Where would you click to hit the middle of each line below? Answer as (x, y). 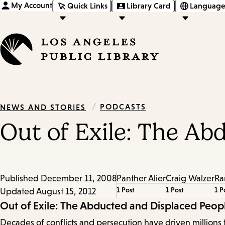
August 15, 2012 (66, 192)
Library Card (149, 6)
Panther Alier (141, 179)
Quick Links (87, 6)
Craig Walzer (190, 179)
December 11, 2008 (79, 179)
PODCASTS (123, 106)
